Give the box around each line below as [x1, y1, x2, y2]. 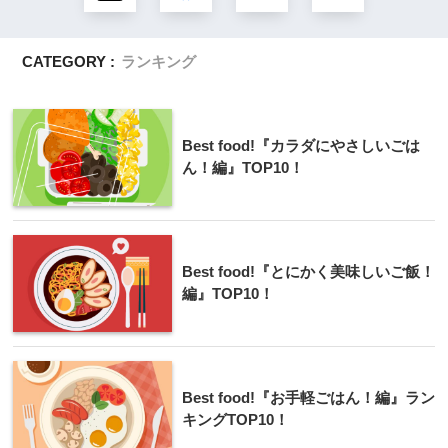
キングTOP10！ [182, 410, 289, 428]
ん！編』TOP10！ [182, 158, 304, 176]
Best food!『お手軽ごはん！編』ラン [182, 388, 435, 406]
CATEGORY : [22, 52, 116, 70]
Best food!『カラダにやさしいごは [182, 136, 420, 154]
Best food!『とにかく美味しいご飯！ [182, 262, 435, 280]
